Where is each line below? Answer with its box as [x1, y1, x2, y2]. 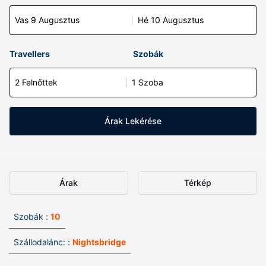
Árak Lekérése [104, 116, 161, 126]
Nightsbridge [72, 237, 126, 247]
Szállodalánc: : [14, 237, 70, 247]
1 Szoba [132, 77, 163, 87]
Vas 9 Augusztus [15, 15, 80, 25]
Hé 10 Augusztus [138, 15, 204, 25]
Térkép [183, 178, 211, 188]
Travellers [9, 49, 50, 59]
